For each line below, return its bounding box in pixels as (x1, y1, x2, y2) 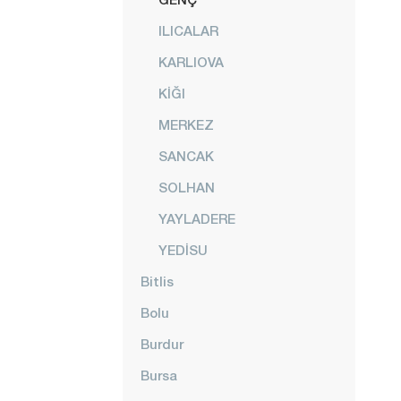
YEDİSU (158, 242, 208, 258)
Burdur (141, 336, 183, 352)
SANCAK (158, 148, 214, 164)
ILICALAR (158, 22, 218, 38)
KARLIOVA (158, 54, 224, 70)
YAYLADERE (158, 210, 235, 226)
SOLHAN (158, 179, 215, 195)
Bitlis (141, 273, 174, 289)
